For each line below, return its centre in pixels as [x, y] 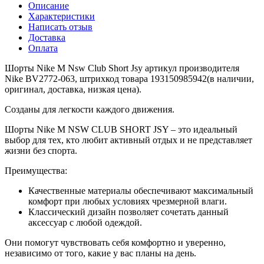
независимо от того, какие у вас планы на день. [100, 253]
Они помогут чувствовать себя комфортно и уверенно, [115, 243]
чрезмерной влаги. [188, 202]
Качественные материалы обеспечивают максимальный [141, 191]
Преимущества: [36, 171]
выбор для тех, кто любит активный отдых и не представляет [128, 140]
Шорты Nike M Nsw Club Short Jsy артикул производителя [122, 68]
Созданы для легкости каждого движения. [90, 110]
